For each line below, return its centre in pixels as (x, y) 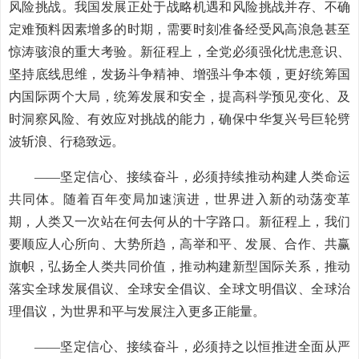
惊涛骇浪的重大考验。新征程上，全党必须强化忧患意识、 (179, 52)
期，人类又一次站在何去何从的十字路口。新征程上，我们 (179, 222)
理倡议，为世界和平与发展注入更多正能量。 (137, 311)
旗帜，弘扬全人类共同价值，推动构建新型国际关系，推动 (179, 266)
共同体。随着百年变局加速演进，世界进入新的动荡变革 (179, 199)
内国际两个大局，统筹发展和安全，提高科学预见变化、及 (179, 97)
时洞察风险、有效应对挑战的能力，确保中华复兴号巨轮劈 (179, 119)
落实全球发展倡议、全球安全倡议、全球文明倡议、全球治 (179, 289)
